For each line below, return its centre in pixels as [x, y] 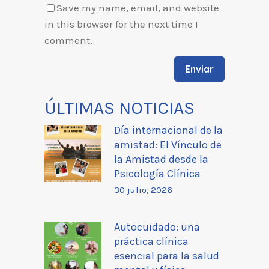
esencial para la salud [167, 255]
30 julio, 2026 [143, 189]
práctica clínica [151, 241]
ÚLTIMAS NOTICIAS [119, 108]
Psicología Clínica [157, 173]
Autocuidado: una [157, 227]
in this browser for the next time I [121, 24]
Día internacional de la [168, 130]
